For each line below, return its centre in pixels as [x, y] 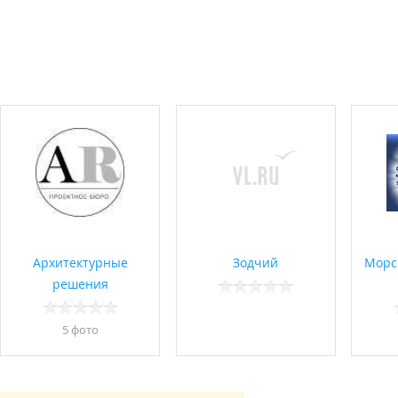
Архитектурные [80, 263]
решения [80, 284]
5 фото [80, 330]
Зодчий [255, 263]
